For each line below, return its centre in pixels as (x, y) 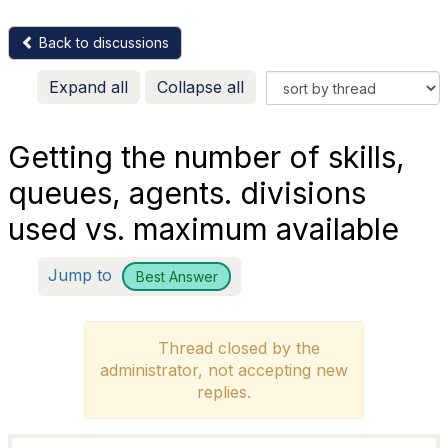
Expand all (88, 87)
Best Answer (176, 276)
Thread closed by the (233, 348)
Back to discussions (102, 42)
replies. (223, 392)
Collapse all (200, 87)
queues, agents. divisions (187, 193)
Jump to (82, 274)
